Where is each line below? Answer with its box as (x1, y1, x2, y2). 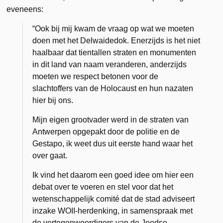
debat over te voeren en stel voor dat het (32, 182, 174, 191)
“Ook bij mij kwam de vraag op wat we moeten (32, 24, 195, 33)
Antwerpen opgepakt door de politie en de (32, 127, 180, 136)
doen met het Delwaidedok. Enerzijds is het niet (32, 36, 201, 45)
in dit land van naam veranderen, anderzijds (32, 60, 187, 69)
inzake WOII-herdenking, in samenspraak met (32, 206, 193, 215)
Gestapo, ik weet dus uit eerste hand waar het (32, 139, 193, 148)
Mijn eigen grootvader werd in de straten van (32, 115, 189, 124)
